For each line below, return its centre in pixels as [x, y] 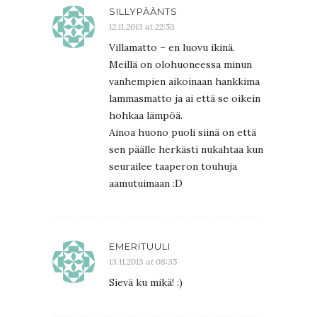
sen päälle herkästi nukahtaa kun [186, 149]
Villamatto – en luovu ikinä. [172, 47]
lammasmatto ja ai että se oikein [185, 98]
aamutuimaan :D [146, 183]
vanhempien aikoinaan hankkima [184, 81]
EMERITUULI [140, 246]
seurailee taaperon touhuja [173, 166]
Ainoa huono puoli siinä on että [183, 132]
